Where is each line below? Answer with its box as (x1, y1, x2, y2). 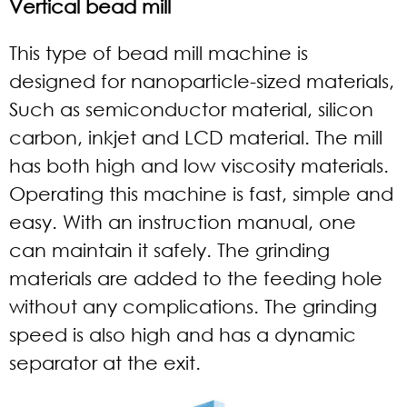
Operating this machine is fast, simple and (9, 183, 393, 204)
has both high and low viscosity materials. (9, 154, 389, 176)
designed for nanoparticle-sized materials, (9, 70, 394, 92)
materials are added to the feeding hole (9, 267, 382, 289)
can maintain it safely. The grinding (9, 239, 330, 261)
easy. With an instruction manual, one (9, 211, 356, 233)
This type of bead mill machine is (9, 42, 308, 64)
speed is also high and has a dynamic (9, 323, 356, 345)
